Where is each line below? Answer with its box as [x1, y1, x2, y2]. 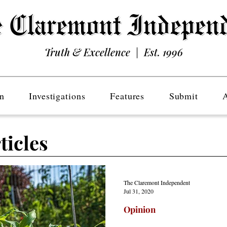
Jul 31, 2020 [124, 187, 154, 195]
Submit [169, 90, 199, 102]
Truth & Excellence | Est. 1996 [44, 45, 183, 59]
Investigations [29, 90, 86, 102]
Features [110, 90, 145, 102]
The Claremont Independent [124, 178, 190, 186]
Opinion [124, 204, 156, 215]
